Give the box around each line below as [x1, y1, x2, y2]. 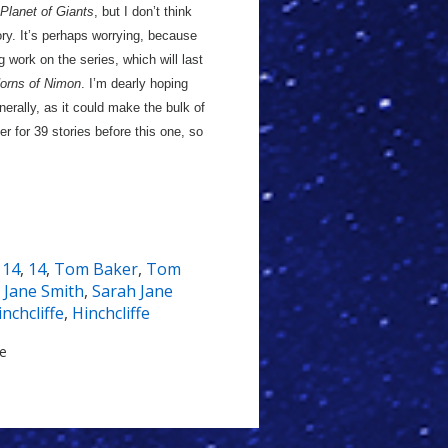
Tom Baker [54, 258, 138, 280]
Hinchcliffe [72, 302, 150, 324]
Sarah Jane [92, 280, 173, 302]
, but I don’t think [94, 4, 192, 19]
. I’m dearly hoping [81, 76, 188, 91]
